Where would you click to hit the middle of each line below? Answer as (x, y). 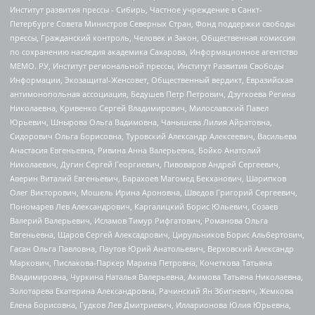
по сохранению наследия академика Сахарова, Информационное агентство (154, 52)
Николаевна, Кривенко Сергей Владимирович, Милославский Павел (139, 108)
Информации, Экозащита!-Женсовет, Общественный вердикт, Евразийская (152, 80)
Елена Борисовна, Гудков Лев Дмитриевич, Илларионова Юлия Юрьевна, (150, 305)
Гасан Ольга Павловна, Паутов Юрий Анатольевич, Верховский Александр (152, 249)
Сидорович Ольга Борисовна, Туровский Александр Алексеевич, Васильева (153, 136)
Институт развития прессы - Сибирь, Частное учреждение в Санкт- (136, 10)
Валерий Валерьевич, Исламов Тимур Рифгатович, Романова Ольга (139, 221)
